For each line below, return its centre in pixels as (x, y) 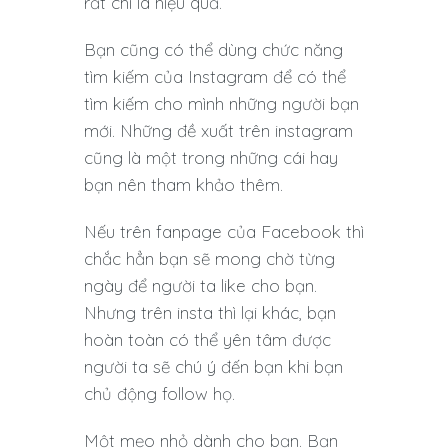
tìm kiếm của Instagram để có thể (215, 76)
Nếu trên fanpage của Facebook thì (224, 231)
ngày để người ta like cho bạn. (200, 285)
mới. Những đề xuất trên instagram (218, 130)
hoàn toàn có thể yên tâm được (207, 339)
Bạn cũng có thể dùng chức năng (213, 49)
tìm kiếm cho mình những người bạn (221, 103)
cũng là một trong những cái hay (211, 157)
